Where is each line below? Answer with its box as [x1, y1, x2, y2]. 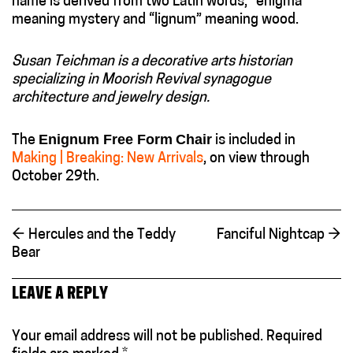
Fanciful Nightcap [217, 227, 328, 243]
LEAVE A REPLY [12, 286, 108, 303]
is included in [212, 132, 295, 148]
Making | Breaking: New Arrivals [12, 150, 203, 166]
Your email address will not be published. [12, 329, 263, 344]
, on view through [203, 150, 310, 166]
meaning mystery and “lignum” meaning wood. [12, 12, 299, 28]
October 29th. [12, 169, 99, 184]
